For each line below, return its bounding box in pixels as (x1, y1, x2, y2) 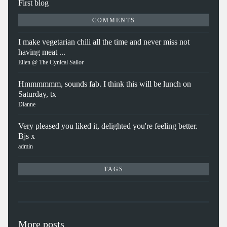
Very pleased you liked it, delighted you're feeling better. (18, 122, 198, 131)
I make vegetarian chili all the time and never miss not (18, 37, 190, 47)
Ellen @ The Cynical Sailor (18, 59, 84, 66)
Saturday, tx (18, 90, 56, 99)
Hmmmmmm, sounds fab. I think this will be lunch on (18, 80, 191, 89)
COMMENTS (92, 17, 135, 24)
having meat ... (18, 48, 65, 57)
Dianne (18, 101, 35, 108)
